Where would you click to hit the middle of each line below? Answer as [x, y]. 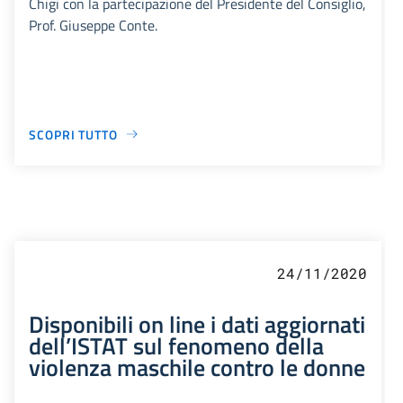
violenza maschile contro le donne [197, 367]
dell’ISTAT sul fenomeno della [176, 345]
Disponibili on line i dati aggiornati [197, 323]
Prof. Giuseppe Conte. [93, 25]
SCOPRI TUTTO [73, 134]
